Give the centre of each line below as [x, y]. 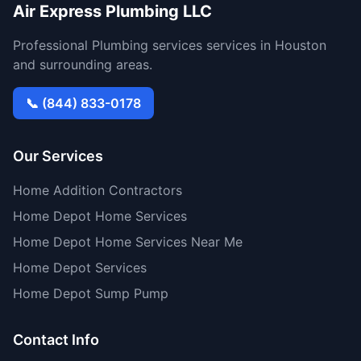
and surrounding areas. [83, 64]
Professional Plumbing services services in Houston [170, 45]
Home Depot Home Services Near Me [128, 242]
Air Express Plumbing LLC [112, 11]
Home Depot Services [80, 268]
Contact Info [56, 340]
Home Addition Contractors [98, 190]
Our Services [58, 156]
